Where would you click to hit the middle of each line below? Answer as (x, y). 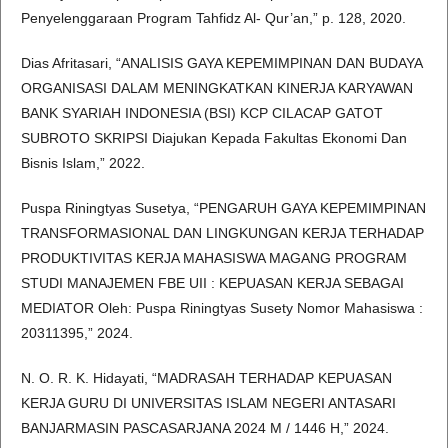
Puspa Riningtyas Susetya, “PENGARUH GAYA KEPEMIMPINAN (223, 208)
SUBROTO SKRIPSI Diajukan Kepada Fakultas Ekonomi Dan (214, 138)
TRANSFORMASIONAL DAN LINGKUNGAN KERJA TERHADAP (222, 233)
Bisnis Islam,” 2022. (83, 163)
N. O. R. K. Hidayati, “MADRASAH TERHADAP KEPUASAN (206, 378)
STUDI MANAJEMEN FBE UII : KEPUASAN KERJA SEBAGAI (212, 283)
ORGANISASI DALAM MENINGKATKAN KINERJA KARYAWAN (217, 88)
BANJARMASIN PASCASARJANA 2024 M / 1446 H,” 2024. (205, 428)
